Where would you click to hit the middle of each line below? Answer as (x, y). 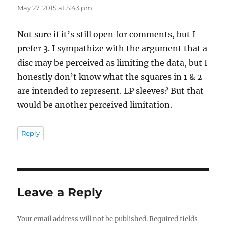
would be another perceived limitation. (95, 105)
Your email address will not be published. (83, 219)
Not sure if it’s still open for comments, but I (106, 34)
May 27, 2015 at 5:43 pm (55, 7)
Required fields (174, 219)
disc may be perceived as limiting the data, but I (112, 62)
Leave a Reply (60, 192)
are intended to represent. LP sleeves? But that (111, 91)
